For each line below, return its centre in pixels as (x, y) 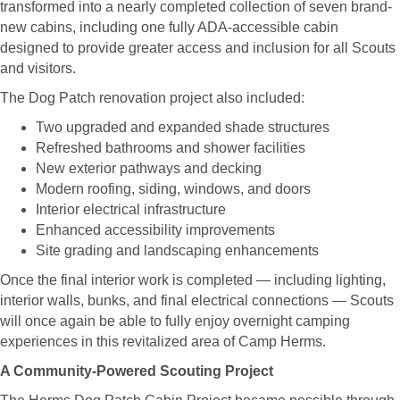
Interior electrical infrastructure (131, 209)
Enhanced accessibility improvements (155, 229)
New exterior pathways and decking (149, 168)
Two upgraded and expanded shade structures (183, 127)
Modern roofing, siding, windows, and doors (173, 188)
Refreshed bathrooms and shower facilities (171, 147)
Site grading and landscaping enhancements (177, 250)
